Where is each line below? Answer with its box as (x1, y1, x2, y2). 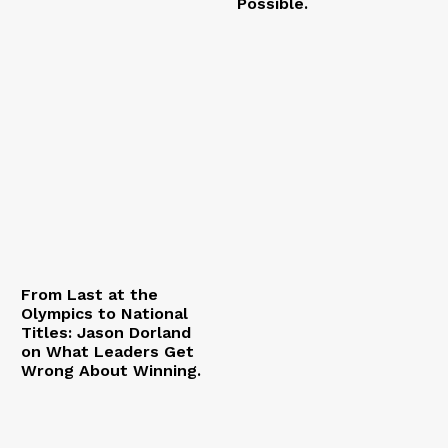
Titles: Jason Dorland (20, 322, 191, 342)
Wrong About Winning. (20, 360, 201, 380)
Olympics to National (20, 303, 188, 323)
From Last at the (20, 284, 158, 304)
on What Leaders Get (20, 341, 194, 361)
